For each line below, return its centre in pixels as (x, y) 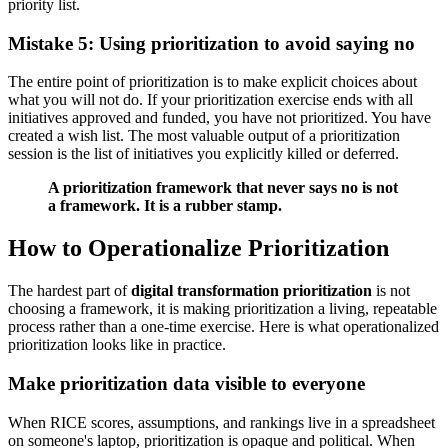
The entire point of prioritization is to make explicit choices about (212, 82)
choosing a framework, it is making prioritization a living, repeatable (222, 309)
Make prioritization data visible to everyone (186, 383)
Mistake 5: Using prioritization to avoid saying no (211, 43)
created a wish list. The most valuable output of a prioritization (204, 136)
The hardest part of (69, 291)
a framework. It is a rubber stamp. (165, 206)
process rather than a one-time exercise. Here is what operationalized (223, 327)
